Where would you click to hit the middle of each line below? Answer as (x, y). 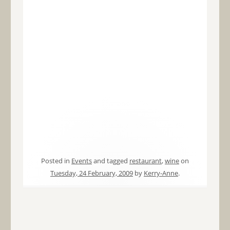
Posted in (56, 161)
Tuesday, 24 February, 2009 (91, 173)
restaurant (145, 161)
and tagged (110, 161)
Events (81, 161)
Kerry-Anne (161, 173)
